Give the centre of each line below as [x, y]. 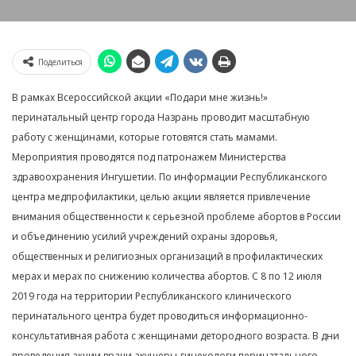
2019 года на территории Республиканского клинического [152, 296]
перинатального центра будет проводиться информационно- [160, 316]
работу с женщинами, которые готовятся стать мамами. [145, 137]
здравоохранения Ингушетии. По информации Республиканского [170, 177]
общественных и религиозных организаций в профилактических [167, 256]
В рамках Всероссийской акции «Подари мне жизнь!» [140, 97]
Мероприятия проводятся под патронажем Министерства [149, 157]
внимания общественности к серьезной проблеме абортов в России [176, 217]
